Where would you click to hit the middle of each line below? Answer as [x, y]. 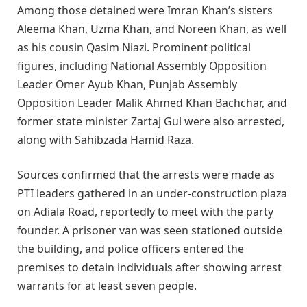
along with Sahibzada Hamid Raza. [106, 139]
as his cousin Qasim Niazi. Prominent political [134, 47]
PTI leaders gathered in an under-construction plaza [152, 194]
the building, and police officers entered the [131, 249]
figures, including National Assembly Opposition [142, 65]
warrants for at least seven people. [107, 286]
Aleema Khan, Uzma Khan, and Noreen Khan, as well [152, 28]
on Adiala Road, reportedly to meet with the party [145, 212]
